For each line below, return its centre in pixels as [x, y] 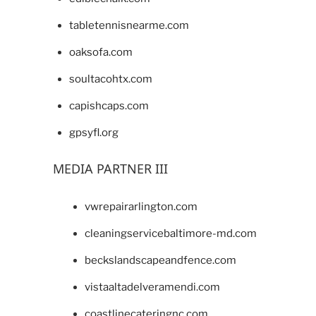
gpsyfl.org [93, 133]
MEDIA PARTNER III [110, 169]
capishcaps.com [109, 106]
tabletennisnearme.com [129, 26]
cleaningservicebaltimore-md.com [171, 233]
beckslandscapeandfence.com [160, 260]
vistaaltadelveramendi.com [152, 287]
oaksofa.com [101, 53]
